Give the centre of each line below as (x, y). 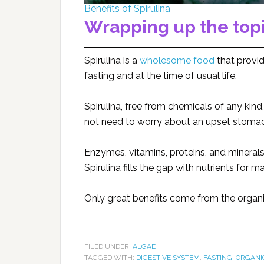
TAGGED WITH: (110, 257)
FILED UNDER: (108, 246)
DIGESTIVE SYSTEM (168, 257)
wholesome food (177, 60)
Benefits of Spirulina (127, 8)
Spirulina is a (112, 60)
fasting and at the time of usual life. (161, 75)
